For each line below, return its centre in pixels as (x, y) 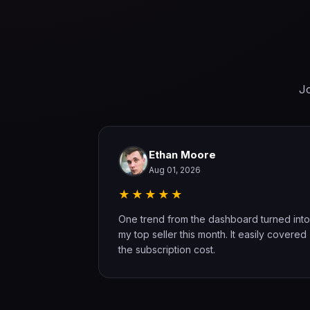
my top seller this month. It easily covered (212, 234)
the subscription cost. (167, 249)
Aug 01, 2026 (175, 170)
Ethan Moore (182, 155)
